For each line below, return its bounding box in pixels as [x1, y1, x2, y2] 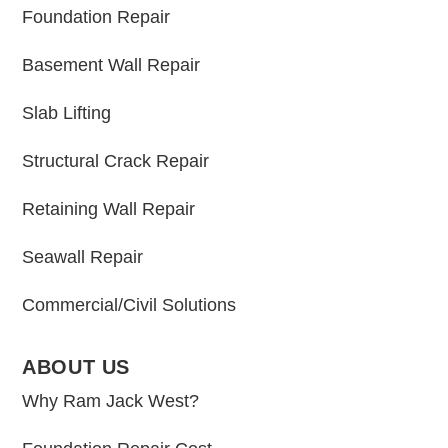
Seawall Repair [22, 247, 144, 267]
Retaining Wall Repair [22, 199, 196, 219]
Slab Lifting [22, 103, 112, 123]
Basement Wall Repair [22, 55, 201, 75]
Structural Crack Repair [22, 151, 210, 171]
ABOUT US [22, 356, 130, 378]
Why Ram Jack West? [22, 391, 200, 411]
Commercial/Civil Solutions [22, 295, 237, 315]
